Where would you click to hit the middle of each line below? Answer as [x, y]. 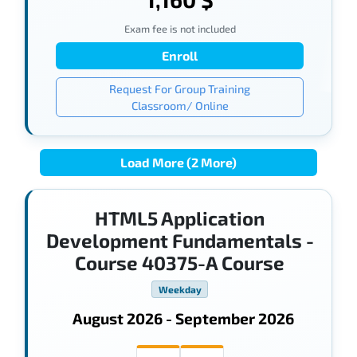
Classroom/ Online [180, 106]
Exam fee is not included [180, 29]
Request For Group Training [180, 89]
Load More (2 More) [178, 162]
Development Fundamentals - [180, 240]
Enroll [180, 56]
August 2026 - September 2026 [183, 319]
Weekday [180, 290]
